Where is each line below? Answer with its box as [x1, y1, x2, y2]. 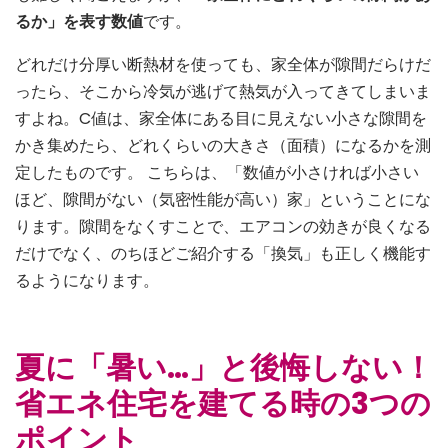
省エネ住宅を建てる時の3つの [15, 383, 431, 426]
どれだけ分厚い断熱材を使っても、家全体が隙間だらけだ [15, 53, 431, 77]
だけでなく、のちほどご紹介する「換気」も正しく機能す [15, 242, 431, 266]
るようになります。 [15, 269, 159, 293]
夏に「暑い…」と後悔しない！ [15, 347, 433, 390]
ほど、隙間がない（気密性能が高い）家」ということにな [15, 188, 431, 212]
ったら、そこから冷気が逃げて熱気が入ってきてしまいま [15, 80, 431, 104]
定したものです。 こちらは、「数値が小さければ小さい [15, 161, 419, 185]
